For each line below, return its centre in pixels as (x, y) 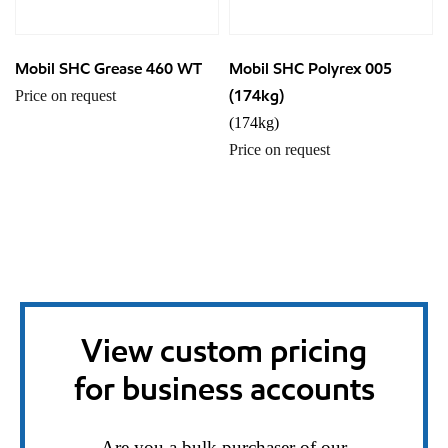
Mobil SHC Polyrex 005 (310, 69)
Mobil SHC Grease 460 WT (108, 69)
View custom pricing (224, 351)
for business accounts (224, 389)
